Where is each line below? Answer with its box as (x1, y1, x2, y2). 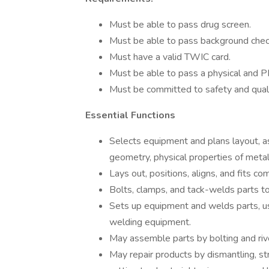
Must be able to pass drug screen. (109, 18, 251, 31)
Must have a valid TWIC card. (109, 50, 231, 64)
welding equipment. (109, 216, 191, 229)
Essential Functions (85, 109, 175, 122)
